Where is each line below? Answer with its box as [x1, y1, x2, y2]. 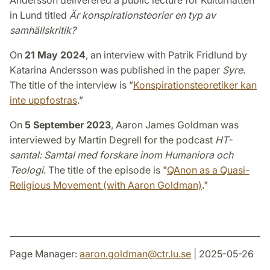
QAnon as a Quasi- [167, 164, 250, 177]
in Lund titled [10, 9, 69, 22]
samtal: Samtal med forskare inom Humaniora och [10, 149, 233, 162]
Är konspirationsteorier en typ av [69, 9, 216, 22]
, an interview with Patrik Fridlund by [86, 49, 247, 61]
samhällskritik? [10, 24, 76, 37]
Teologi [10, 164, 43, 177]
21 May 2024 [25, 49, 86, 61]
